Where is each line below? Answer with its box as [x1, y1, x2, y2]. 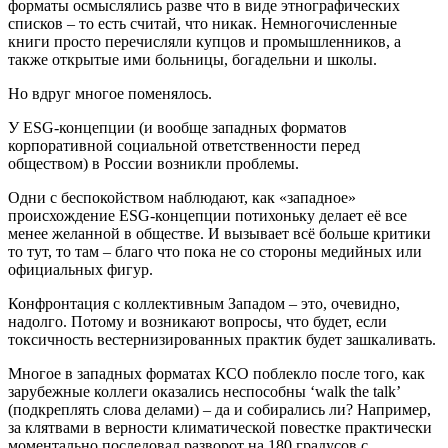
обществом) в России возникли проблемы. [8, 155, 299, 172]
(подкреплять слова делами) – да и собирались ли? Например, [8, 401, 431, 418]
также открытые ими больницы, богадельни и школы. [8, 51, 377, 68]
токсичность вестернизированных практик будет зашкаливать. [8, 331, 436, 348]
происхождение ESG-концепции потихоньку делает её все [8, 207, 407, 224]
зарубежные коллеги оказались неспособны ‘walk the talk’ [8, 383, 400, 400]
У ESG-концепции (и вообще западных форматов [8, 119, 347, 136]
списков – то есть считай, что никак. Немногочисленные [8, 15, 397, 32]
